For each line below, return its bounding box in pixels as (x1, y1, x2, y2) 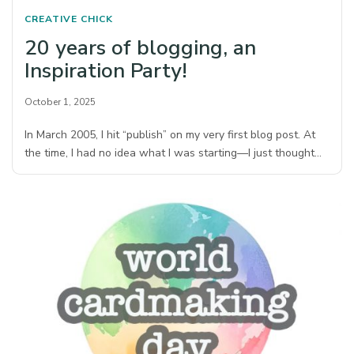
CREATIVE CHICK (24, 13, 113, 26)
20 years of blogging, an (24, 34, 256, 62)
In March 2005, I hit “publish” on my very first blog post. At (24, 127, 316, 143)
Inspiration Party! (24, 57, 187, 85)
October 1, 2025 (24, 96, 96, 109)
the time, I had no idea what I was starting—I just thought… (24, 145, 322, 161)
